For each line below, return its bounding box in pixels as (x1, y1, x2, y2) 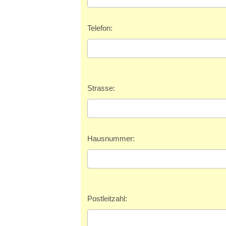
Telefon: (87, 24, 112, 33)
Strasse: (87, 84, 115, 93)
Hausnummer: (87, 134, 135, 143)
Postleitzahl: (87, 194, 127, 203)
